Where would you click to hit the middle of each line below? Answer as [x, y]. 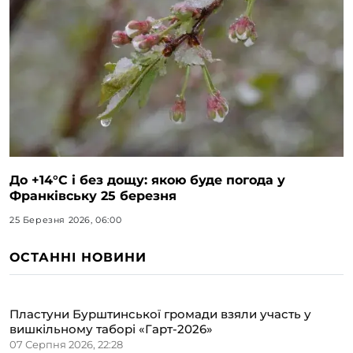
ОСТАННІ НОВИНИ [78, 257]
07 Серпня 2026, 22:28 [66, 344]
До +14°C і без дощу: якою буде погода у [147, 180]
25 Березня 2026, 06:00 [66, 219]
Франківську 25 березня [93, 195]
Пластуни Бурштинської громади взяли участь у [160, 314]
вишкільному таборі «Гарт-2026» [111, 329]
